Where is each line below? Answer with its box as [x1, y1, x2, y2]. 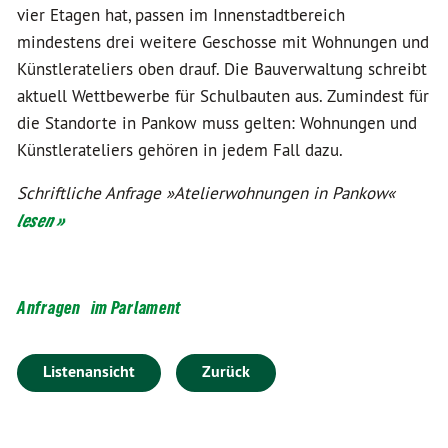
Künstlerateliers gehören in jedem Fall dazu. [17, 139, 343, 161]
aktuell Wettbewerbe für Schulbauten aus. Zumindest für [17, 85, 429, 107]
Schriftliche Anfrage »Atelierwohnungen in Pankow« [17, 182, 395, 204]
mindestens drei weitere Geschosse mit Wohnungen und [17, 31, 429, 53]
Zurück [202, 361, 250, 382]
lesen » [17, 210, 65, 231]
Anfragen [17, 297, 81, 318]
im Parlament [90, 297, 182, 318]
